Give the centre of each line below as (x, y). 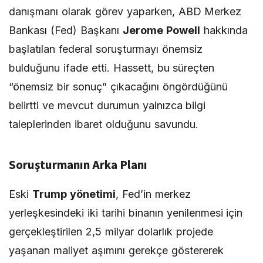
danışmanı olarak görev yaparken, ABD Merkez (125, 11)
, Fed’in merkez (153, 194)
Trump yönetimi (74, 194)
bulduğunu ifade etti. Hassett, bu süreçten (112, 68)
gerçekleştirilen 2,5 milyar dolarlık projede (111, 232)
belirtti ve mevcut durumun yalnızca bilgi (107, 105)
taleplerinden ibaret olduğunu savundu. (104, 124)
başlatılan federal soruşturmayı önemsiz (106, 49)
